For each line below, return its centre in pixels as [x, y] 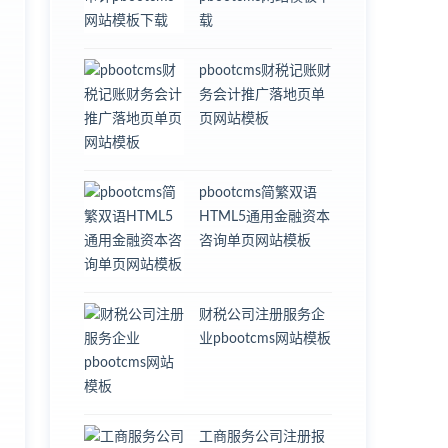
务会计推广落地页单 [262, 94]
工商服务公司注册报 [262, 436]
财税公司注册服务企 [262, 314]
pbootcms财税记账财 [265, 70]
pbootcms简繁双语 [258, 192]
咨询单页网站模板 [255, 240]
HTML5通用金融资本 [264, 216]
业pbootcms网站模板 [265, 338]
